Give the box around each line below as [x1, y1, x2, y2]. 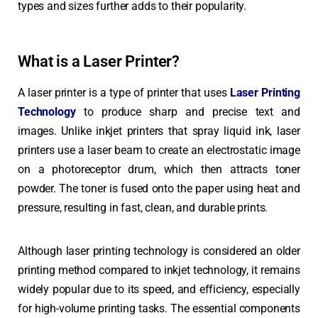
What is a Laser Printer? [18, 53, 180, 70]
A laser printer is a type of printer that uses [18, 86, 230, 99]
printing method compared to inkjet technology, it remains [18, 263, 300, 278]
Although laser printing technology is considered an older [18, 244, 300, 258]
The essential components [170, 302, 300, 316]
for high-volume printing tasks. [18, 302, 171, 316]
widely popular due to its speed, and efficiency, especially [18, 283, 300, 297]
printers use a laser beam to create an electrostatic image [18, 143, 300, 157]
